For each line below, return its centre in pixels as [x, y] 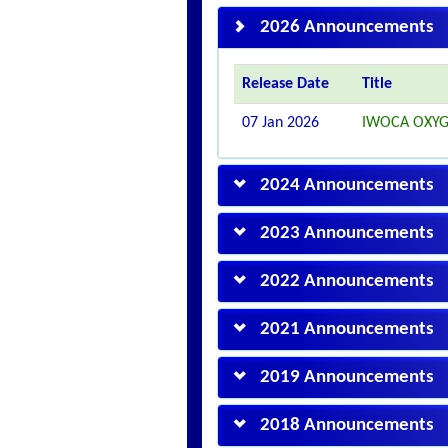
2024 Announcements [347, 185]
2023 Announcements [347, 233]
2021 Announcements [347, 329]
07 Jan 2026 [280, 123]
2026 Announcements [347, 27]
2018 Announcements [347, 425]
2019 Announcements [347, 377]
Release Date [285, 84]
